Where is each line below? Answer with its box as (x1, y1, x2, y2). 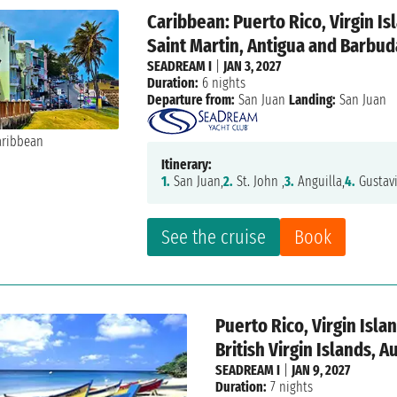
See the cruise (161, 225, 267, 250)
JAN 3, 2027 (223, 58, 282, 75)
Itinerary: (161, 156, 213, 174)
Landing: (289, 91, 337, 109)
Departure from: (147, 91, 236, 109)
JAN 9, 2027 (291, 362, 350, 379)
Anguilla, (294, 173, 346, 191)
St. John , (233, 173, 285, 191)
